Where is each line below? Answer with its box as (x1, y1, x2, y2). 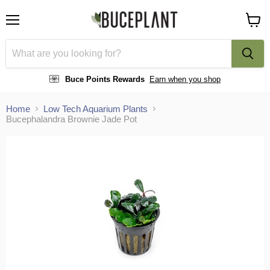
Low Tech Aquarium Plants (43, 104, 148, 115)
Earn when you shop (149, 74, 221, 84)
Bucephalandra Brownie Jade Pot (6, 114, 137, 125)
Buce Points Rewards (65, 74, 145, 84)
